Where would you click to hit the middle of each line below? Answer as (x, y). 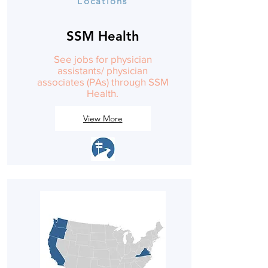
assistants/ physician (103, 70)
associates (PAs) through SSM (103, 82)
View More (103, 118)
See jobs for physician (103, 59)
